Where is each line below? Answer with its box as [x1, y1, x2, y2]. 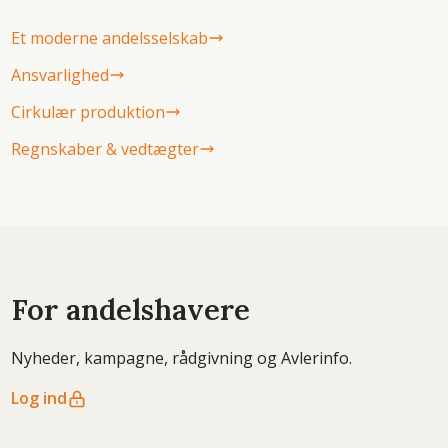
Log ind [10, 387, 67, 409]
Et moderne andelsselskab [10, 27, 208, 49]
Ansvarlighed [10, 64, 109, 86]
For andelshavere [10, 291, 250, 328]
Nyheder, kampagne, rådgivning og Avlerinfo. [10, 347, 352, 369]
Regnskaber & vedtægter [10, 138, 199, 160]
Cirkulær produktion [10, 101, 165, 123]
